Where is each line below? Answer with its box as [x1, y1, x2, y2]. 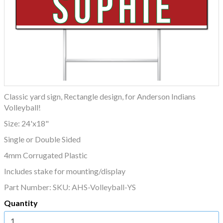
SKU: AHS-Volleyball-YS [53, 182, 136, 192]
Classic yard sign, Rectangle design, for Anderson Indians [4, 92, 196, 101]
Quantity [4, 198, 38, 208]
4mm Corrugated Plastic [4, 150, 88, 160]
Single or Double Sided [4, 134, 81, 144]
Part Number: [4, 182, 53, 192]
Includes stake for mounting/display [4, 166, 125, 176]
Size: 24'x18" [4, 118, 49, 128]
